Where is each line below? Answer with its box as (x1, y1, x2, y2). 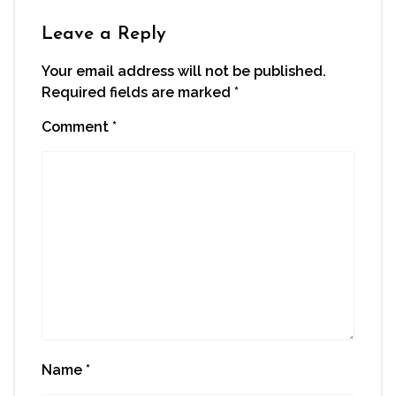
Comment (42, 118, 112, 135)
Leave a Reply (42, 25, 166, 43)
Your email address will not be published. (42, 63, 326, 80)
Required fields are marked (42, 84, 234, 101)
